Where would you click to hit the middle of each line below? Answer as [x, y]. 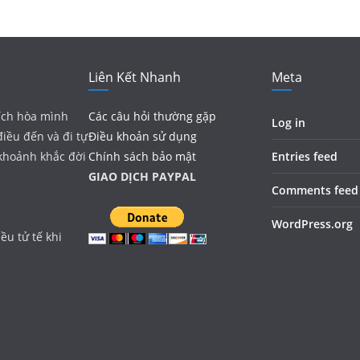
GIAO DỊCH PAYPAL [142, 176]
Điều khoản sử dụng [143, 136]
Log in [288, 123]
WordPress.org [312, 224]
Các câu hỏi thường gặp [152, 116]
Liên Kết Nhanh [135, 77]
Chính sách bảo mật [142, 156]
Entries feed [305, 156]
